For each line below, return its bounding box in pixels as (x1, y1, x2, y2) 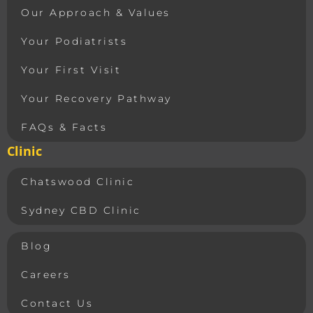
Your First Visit (21, 64, 121, 77)
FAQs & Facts (21, 121, 107, 134)
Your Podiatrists (21, 35, 127, 48)
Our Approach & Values (21, 6, 170, 20)
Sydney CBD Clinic (21, 204, 141, 217)
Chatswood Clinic (21, 175, 134, 189)
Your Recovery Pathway (21, 92, 172, 105)
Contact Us (21, 297, 93, 310)
